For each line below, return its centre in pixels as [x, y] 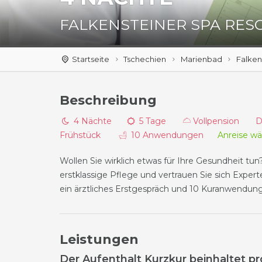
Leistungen [99, 239]
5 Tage [159, 121]
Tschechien [145, 59]
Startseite [91, 59]
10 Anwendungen [173, 135]
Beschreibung [108, 100]
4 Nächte [98, 121]
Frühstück [88, 135]
